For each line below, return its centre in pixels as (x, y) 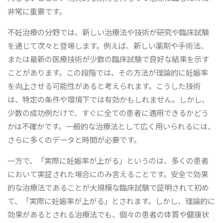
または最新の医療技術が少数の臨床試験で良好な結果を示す (109, 59)
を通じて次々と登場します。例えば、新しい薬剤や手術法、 (108, 46)
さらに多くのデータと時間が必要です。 (74, 140)
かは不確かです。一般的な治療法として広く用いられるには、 (111, 126)
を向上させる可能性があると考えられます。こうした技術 (104, 86)
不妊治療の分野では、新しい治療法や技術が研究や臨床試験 (109, 32)
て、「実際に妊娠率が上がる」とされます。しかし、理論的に (111, 201)
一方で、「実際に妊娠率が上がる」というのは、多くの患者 (108, 161)
